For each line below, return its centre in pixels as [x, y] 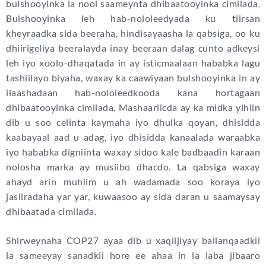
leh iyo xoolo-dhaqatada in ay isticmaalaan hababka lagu [133, 63]
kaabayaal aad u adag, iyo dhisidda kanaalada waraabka [133, 137]
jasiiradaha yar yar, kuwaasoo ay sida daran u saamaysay [133, 197]
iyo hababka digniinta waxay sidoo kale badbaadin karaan [133, 152]
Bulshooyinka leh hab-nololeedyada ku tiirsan [133, 18]
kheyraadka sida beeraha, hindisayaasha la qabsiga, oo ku [133, 33]
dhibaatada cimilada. [51, 211]
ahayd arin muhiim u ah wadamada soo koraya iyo [133, 182]
